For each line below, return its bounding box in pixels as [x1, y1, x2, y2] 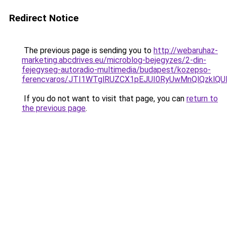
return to [186, 94, 218, 103]
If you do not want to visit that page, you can [22, 94, 186, 103]
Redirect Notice [9, 12, 79, 24]
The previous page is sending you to [22, 46, 154, 55]
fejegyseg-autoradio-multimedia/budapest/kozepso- [22, 65, 211, 74]
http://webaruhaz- [154, 46, 218, 55]
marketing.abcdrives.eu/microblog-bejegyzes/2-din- [22, 55, 206, 65]
